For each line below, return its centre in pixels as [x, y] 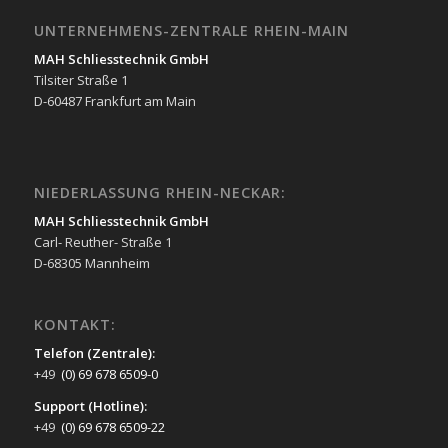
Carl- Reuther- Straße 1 [102, 242]
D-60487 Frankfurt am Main [114, 100]
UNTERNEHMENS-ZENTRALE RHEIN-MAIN [191, 30]
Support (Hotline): [90, 406]
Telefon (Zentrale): [94, 353]
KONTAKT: [74, 325]
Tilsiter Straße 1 [80, 79]
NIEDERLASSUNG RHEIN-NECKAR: [159, 193]
